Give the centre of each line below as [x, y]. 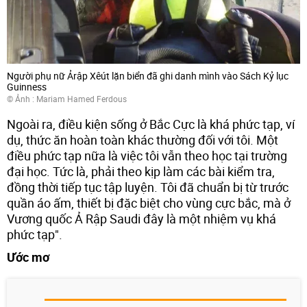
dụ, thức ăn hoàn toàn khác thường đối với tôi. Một [143, 140]
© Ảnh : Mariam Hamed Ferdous [67, 99]
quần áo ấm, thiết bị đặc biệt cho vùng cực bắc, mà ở [149, 203]
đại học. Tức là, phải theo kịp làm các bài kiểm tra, [141, 172]
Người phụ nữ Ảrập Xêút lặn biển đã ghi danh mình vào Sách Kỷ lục [148, 76]
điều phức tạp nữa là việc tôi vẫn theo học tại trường [147, 156]
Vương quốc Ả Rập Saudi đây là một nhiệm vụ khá [142, 219]
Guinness [27, 87]
